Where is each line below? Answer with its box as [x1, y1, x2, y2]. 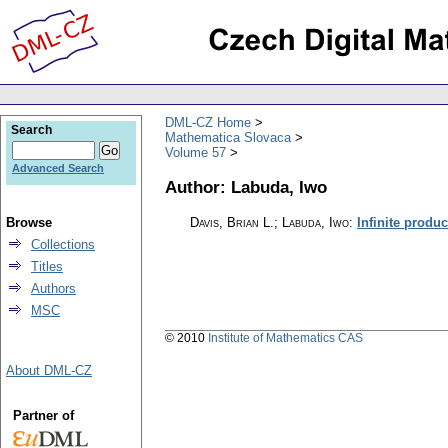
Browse [6, 215, 52, 230]
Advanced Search [12, 162, 104, 174]
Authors [31, 281, 76, 296]
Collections [31, 237, 95, 252]
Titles [31, 259, 63, 274]
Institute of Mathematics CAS [208, 331, 363, 346]
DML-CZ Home [165, 114, 251, 130]
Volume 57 [165, 144, 226, 160]
